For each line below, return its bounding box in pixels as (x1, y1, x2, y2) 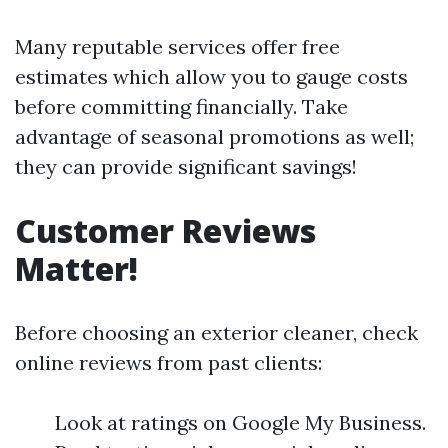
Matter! (15, 247, 138, 290)
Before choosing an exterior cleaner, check (15, 320, 418, 345)
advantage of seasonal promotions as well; (15, 124, 414, 149)
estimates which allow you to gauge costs (15, 64, 408, 89)
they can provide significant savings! (15, 154, 357, 179)
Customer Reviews (15, 209, 316, 252)
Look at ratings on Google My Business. (55, 410, 426, 435)
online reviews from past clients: (15, 350, 322, 375)
